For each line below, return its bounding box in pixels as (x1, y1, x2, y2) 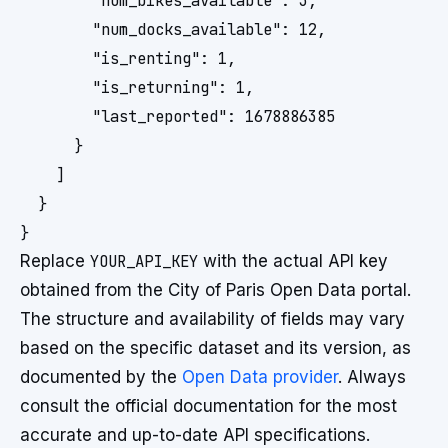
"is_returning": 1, (20, 77, 254, 98)
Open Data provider (182, 367, 338, 387)
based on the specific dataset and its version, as (20, 338, 411, 358)
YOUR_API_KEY (90, 251, 198, 272)
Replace (20, 251, 90, 271)
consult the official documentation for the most (20, 396, 397, 416)
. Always (338, 367, 406, 387)
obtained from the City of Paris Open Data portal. (20, 280, 411, 300)
